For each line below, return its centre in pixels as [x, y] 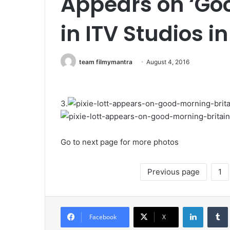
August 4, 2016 [168, 62]
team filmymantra [106, 62]
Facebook [103, 217]
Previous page [174, 172]
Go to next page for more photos [120, 142]
